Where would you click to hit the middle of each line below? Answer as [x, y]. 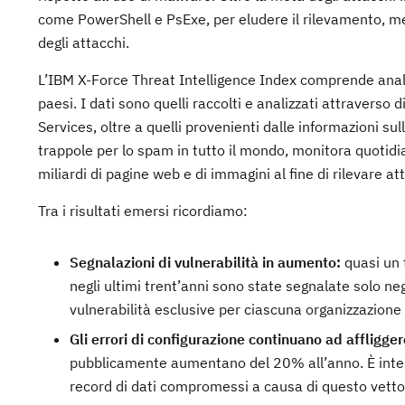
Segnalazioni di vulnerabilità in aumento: [205, 262]
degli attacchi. [84, 42]
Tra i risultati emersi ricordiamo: [143, 211]
